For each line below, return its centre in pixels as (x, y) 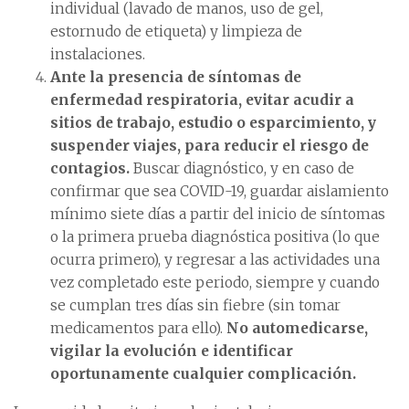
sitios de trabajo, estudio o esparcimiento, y (213, 123)
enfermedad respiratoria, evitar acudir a (202, 100)
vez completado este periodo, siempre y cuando (215, 283)
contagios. (90, 168)
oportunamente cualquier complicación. (203, 374)
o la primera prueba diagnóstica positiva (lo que (215, 237)
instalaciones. (98, 54)
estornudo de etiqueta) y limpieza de (176, 31)
